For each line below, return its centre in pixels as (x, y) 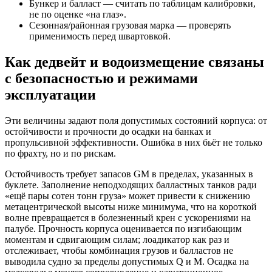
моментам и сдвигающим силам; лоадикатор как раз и (117, 239)
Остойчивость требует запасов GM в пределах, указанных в (129, 174)
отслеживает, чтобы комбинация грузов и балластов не (119, 250)
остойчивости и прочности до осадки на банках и (108, 131)
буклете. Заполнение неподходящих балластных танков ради (131, 185)
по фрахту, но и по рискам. (60, 153)
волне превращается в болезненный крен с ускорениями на (128, 217)
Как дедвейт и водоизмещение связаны (134, 62)
